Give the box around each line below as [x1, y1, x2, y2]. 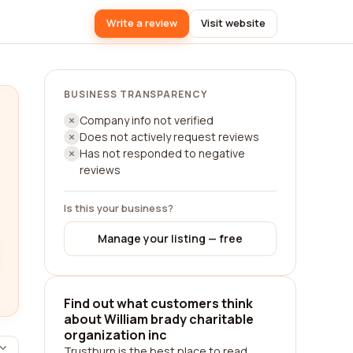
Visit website [201, 16, 266, 30]
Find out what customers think [64, 295, 253, 312]
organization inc [64, 326, 167, 344]
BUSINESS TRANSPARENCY [64, 87, 208, 101]
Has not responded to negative [80, 146, 245, 161]
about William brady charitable [64, 310, 254, 328]
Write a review [106, 16, 177, 30]
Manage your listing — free [98, 231, 243, 246]
